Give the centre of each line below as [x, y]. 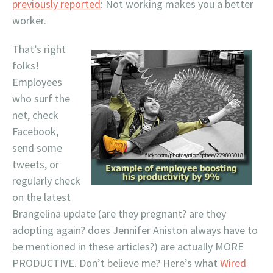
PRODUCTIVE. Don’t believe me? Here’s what [116, 263]
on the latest [41, 197]
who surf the [41, 98]
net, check [35, 115]
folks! [26, 65]
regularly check [46, 180]
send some [37, 147]
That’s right [39, 49]
